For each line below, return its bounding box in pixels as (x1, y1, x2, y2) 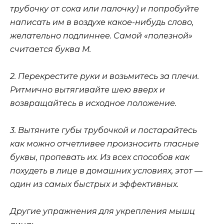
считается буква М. (10, 44, 91, 54)
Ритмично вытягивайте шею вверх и (10, 84, 165, 94)
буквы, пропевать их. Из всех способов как (10, 152, 189, 162)
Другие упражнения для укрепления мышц (10, 206, 195, 216)
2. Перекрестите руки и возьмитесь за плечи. (10, 71, 199, 81)
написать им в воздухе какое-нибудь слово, (10, 17, 193, 27)
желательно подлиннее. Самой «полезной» (10, 30, 192, 40)
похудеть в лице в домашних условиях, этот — (10, 166, 202, 176)
